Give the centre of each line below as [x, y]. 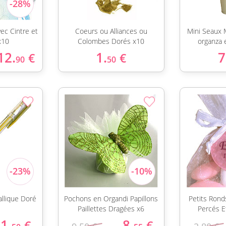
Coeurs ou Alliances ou [111, 31]
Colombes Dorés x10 [111, 41]
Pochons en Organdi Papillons [111, 199]
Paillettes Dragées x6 [111, 209]
